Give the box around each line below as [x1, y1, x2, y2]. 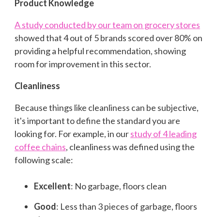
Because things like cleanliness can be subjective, [15, 102, 199, 113]
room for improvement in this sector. [15, 58, 153, 69]
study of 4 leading [130, 128, 197, 139]
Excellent [34, 180, 71, 191]
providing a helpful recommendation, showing [15, 45, 186, 56]
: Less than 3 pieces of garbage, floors [56, 201, 197, 212]
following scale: [15, 154, 75, 165]
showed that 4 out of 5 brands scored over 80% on [15, 32, 202, 43]
